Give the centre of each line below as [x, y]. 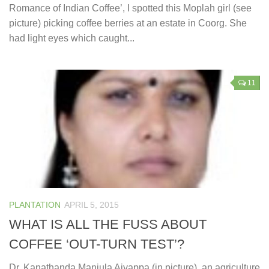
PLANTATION [35, 204]
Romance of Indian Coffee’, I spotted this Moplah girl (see [130, 8]
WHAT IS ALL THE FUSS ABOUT [108, 224]
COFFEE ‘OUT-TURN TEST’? [97, 244]
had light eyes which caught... [72, 38]
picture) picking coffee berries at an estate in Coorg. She [128, 23]
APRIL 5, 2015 [92, 204]
